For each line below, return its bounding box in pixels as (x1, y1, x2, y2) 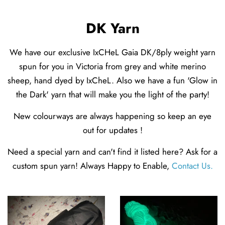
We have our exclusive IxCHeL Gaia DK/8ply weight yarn (10, 46, 215, 58)
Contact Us (171, 159, 210, 172)
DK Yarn (85, 18, 140, 39)
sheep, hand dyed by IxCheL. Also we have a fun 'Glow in (8, 74, 217, 86)
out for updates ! (82, 124, 143, 136)
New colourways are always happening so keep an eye (14, 109, 211, 122)
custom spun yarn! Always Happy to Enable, (12, 159, 172, 172)
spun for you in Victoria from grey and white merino (19, 60, 206, 72)
